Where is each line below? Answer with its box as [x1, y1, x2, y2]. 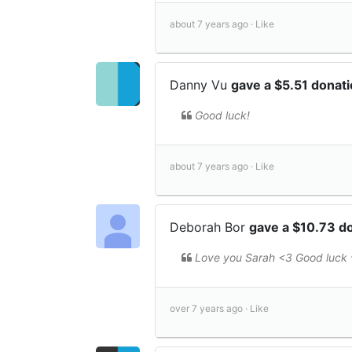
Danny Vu [170, 76, 231, 93]
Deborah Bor [170, 218, 249, 235]
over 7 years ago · [170, 302, 250, 314]
